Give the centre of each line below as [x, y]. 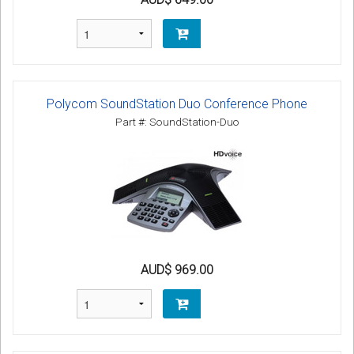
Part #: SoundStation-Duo [177, 122]
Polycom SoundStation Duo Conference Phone [177, 104]
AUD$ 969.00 [177, 270]
